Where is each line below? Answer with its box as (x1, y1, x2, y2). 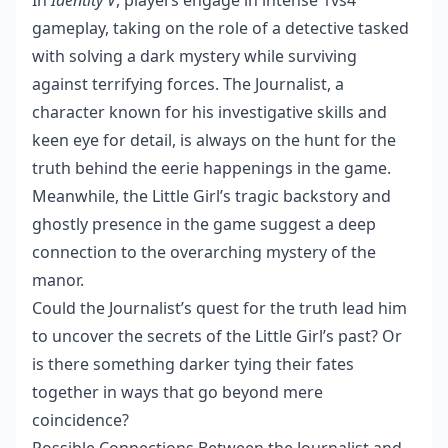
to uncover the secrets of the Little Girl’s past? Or (32, 325, 402, 347)
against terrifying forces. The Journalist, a (32, 73, 344, 95)
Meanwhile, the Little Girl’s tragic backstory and (32, 185, 391, 207)
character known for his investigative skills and (32, 101, 387, 123)
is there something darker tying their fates (32, 353, 354, 375)
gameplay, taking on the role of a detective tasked (32, 17, 409, 39)
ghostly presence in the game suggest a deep (32, 213, 376, 235)
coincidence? (32, 409, 129, 431)
